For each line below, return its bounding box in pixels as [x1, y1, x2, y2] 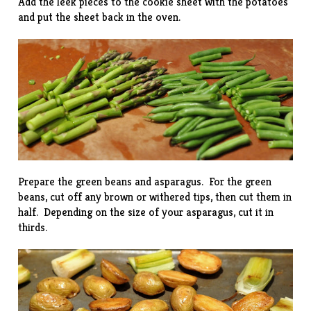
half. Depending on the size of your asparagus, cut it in [18, 205, 274, 220]
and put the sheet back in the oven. [18, 9, 181, 24]
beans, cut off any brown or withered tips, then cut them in [18, 190, 292, 205]
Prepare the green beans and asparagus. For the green [18, 174, 272, 190]
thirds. [18, 220, 48, 235]
